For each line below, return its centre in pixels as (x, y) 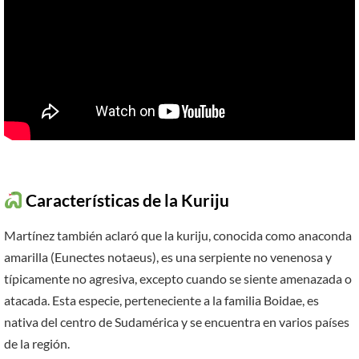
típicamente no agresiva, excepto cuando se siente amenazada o (178, 278)
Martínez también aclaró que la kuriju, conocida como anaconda (178, 235)
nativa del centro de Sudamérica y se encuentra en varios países (177, 321)
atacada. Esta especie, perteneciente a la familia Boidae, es (161, 300)
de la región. (37, 343)
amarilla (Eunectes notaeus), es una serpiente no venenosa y (168, 256)
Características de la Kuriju (126, 200)
